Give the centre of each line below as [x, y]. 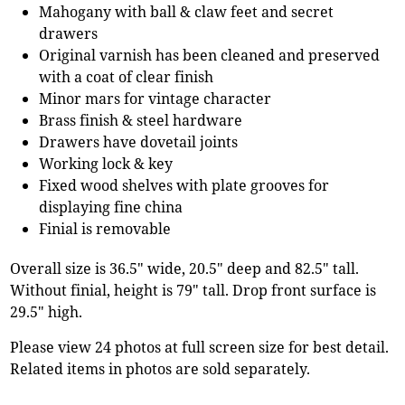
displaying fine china [111, 207]
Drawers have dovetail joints [139, 141]
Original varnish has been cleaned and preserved [210, 55]
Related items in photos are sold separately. [160, 368]
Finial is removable [105, 228]
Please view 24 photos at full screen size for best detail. [200, 347]
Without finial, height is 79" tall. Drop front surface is [193, 290]
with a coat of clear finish [127, 76]
